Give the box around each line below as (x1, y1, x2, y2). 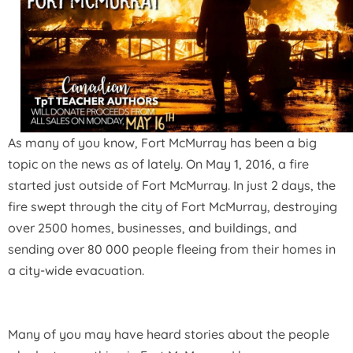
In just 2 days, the (233, 177, 336, 194)
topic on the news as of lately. (8, 156, 186, 173)
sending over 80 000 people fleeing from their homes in (8, 241, 336, 258)
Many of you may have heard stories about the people (8, 326, 329, 343)
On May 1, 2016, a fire (186, 156, 309, 173)
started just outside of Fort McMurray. (8, 177, 233, 194)
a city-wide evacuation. (8, 262, 144, 279)
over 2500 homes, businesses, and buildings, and (8, 220, 297, 236)
